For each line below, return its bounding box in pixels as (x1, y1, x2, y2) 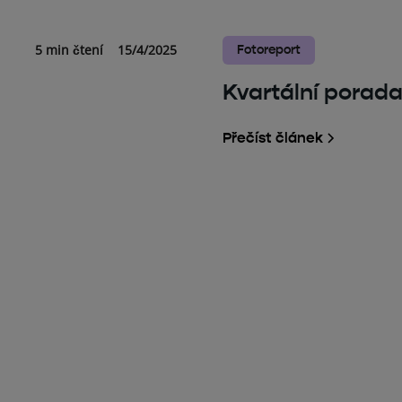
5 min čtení (34, 40, 103, 58)
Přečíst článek (223, 128, 323, 146)
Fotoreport (237, 41, 301, 57)
